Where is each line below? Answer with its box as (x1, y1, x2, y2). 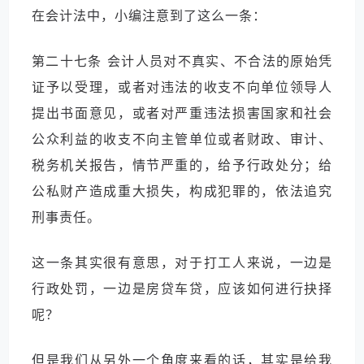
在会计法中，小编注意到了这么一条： (32, 7, 266, 24)
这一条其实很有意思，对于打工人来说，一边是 (32, 254, 332, 271)
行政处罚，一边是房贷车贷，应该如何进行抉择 (32, 280, 332, 297)
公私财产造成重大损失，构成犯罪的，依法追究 (32, 183, 332, 199)
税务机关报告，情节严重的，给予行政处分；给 (32, 157, 332, 173)
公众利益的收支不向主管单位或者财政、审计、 (32, 131, 332, 147)
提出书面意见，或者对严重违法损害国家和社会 (32, 105, 332, 121)
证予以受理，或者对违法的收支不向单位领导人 (32, 79, 332, 95)
